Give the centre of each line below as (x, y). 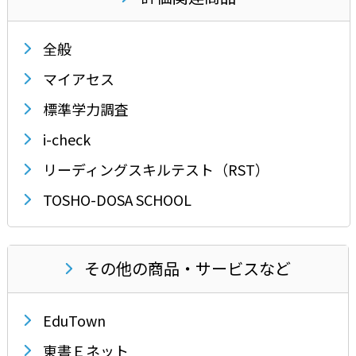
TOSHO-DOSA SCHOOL (117, 199)
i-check (66, 139)
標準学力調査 (85, 108)
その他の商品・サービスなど (188, 269)
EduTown (74, 320)
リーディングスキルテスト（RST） (156, 169)
